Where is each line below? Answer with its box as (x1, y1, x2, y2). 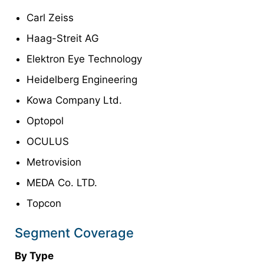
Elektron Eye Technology (27, 53, 142, 65)
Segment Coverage (15, 225, 134, 241)
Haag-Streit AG (27, 32, 99, 45)
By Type (15, 250, 54, 262)
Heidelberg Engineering (27, 74, 137, 86)
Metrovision (27, 156, 81, 169)
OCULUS (27, 136, 69, 148)
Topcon (27, 197, 61, 210)
